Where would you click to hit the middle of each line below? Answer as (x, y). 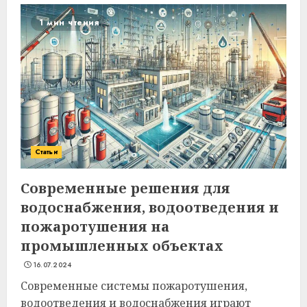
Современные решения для (125, 188)
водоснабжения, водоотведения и (150, 207)
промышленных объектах (122, 246)
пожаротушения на (95, 226)
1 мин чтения (69, 23)
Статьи (46, 152)
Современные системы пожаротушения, (134, 286)
